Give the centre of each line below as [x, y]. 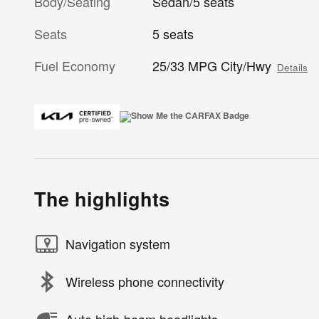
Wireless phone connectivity [145, 282]
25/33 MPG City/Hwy [212, 65]
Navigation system [118, 244]
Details [293, 67]
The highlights [102, 198]
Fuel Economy [75, 65]
